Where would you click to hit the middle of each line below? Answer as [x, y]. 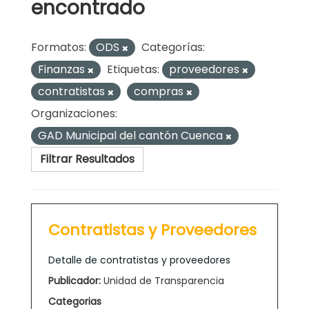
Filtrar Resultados [87, 159]
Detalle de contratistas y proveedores [139, 260]
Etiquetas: [133, 69]
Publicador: [74, 280]
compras [160, 91]
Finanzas [63, 69]
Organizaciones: [74, 113]
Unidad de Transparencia [162, 280]
